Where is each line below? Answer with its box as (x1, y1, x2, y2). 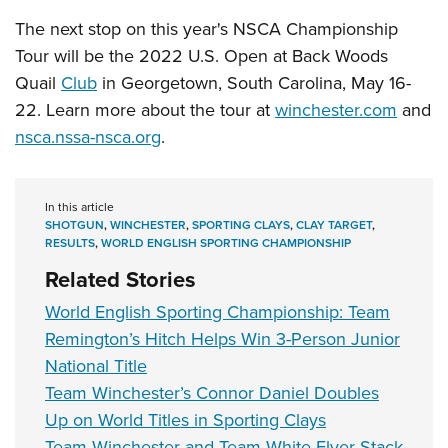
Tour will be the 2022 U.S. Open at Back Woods (15, 43, 388, 70)
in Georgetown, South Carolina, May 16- (97, 70, 411, 97)
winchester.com (275, 97, 397, 124)
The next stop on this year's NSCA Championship (15, 16, 398, 43)
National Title (45, 353, 147, 380)
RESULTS (45, 234, 95, 252)
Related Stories (45, 263, 196, 296)
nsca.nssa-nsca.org (15, 124, 161, 151)
